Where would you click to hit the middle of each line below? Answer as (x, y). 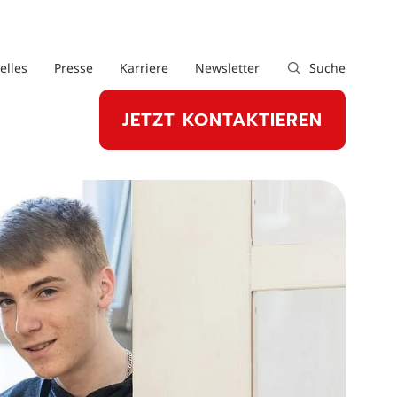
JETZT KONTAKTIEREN (222, 119)
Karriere (144, 67)
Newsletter (228, 67)
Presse (74, 67)
